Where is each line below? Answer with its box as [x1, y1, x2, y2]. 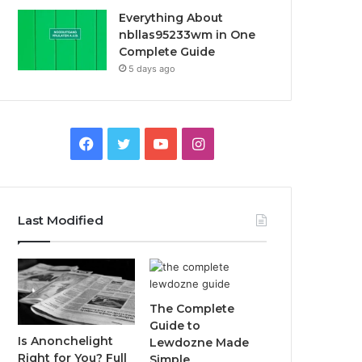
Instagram [203, 134, 273, 151]
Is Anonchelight [18, 333, 114, 348]
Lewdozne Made [149, 335, 250, 350]
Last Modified [18, 213, 104, 228]
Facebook [93, 134, 161, 151]
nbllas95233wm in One [119, 27, 256, 42]
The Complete [149, 301, 235, 316]
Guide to [149, 318, 201, 333]
